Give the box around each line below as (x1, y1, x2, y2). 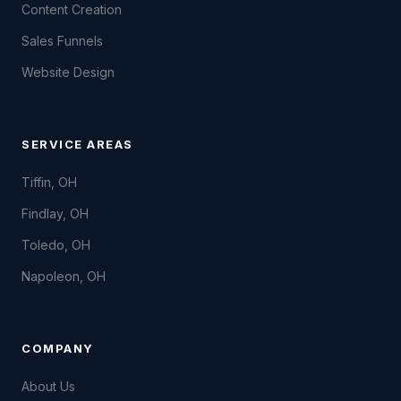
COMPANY (21, 341, 94, 355)
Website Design (21, 64, 115, 80)
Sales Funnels (21, 33, 103, 48)
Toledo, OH (21, 237, 90, 252)
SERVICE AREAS (21, 137, 133, 151)
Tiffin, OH (21, 175, 77, 190)
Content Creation (21, 2, 122, 17)
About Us (21, 379, 75, 394)
